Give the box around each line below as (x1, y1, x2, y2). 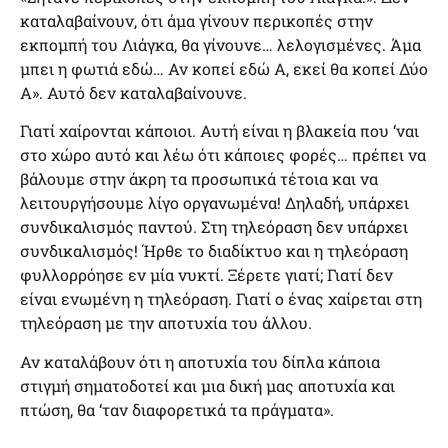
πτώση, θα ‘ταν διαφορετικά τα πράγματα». (20, 398, 334, 420)
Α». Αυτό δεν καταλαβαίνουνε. (20, 82, 247, 104)
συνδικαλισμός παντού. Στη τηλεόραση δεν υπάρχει (20, 216, 408, 238)
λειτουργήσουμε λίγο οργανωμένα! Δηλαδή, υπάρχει (20, 192, 409, 214)
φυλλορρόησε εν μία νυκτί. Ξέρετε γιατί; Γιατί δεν (20, 264, 393, 286)
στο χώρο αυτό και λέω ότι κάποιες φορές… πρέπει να (20, 144, 426, 166)
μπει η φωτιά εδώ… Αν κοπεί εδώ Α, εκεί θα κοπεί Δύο (20, 58, 428, 80)
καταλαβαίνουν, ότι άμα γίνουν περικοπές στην (20, 10, 373, 32)
